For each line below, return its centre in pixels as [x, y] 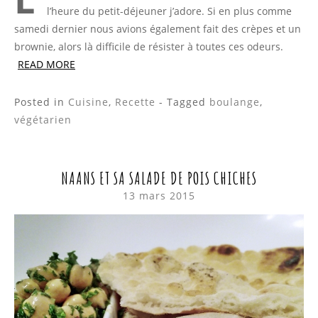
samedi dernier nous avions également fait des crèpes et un [158, 29]
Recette [135, 102]
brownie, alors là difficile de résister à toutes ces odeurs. [149, 47]
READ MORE [46, 65]
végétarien [43, 120]
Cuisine [88, 102]
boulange [235, 102]
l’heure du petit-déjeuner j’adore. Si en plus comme [169, 11]
